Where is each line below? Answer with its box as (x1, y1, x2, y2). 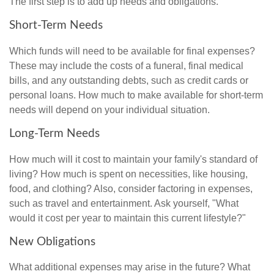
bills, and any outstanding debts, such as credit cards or (9, 75, 248, 86)
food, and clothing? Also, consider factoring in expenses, (9, 183, 253, 194)
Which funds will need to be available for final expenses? (9, 46, 255, 57)
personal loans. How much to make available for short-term (9, 90, 263, 101)
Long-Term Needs (9, 128, 100, 140)
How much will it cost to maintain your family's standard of (9, 154, 257, 165)
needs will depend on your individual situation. (9, 105, 210, 116)
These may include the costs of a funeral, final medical (9, 61, 243, 72)
